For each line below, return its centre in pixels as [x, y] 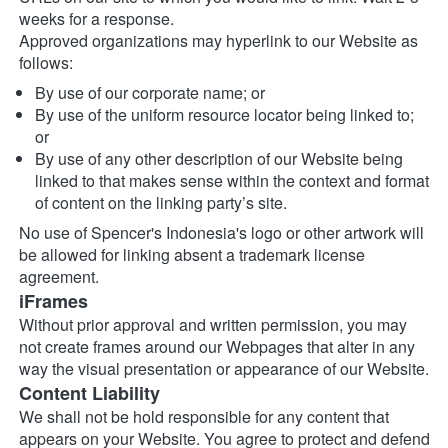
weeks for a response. [96, 19]
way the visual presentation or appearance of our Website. [224, 369]
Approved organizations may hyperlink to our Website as [218, 41]
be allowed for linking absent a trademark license [192, 255]
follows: [46, 63]
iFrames [53, 301]
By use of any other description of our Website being [219, 159]
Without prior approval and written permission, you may [213, 325]
